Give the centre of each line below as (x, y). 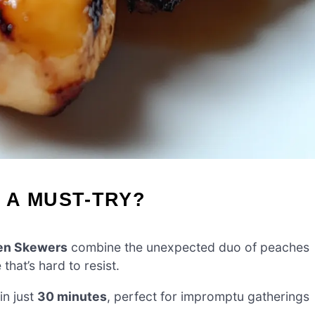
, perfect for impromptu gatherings (208, 296)
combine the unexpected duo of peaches (188, 247)
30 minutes (72, 296)
